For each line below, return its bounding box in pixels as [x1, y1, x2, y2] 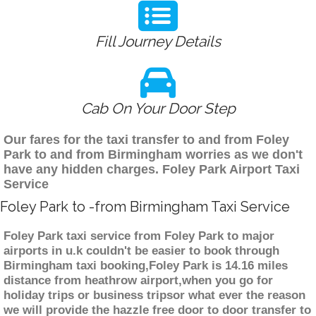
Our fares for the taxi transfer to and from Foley [4, 133, 289, 147]
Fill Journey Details [95, 32, 221, 51]
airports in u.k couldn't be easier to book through [4, 244, 279, 258]
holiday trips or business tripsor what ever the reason [4, 288, 305, 303]
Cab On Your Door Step [80, 99, 236, 118]
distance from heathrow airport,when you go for [4, 274, 273, 288]
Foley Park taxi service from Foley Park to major [4, 229, 274, 243]
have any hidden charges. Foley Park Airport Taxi [4, 162, 300, 177]
